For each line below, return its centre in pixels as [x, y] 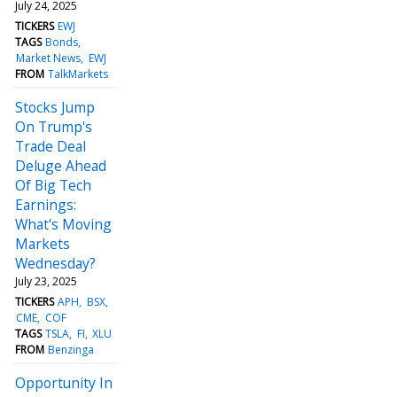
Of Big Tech [53, 185]
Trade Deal [51, 146]
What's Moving [63, 224]
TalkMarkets [78, 74]
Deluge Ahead [61, 165]
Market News [49, 58]
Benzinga [71, 349]
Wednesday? [55, 263]
